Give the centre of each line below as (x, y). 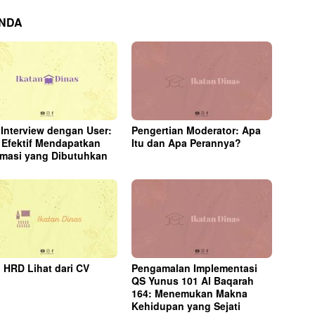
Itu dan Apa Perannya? (187, 142)
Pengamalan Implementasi (195, 268)
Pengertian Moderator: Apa (197, 130)
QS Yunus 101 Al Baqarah (193, 280)
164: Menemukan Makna (190, 293)
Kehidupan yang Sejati (186, 306)
